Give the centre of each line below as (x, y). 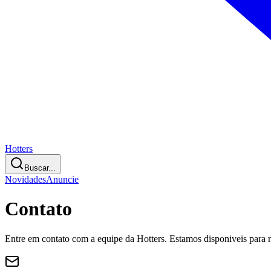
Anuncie (62, 180)
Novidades (25, 180)
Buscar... (40, 168)
